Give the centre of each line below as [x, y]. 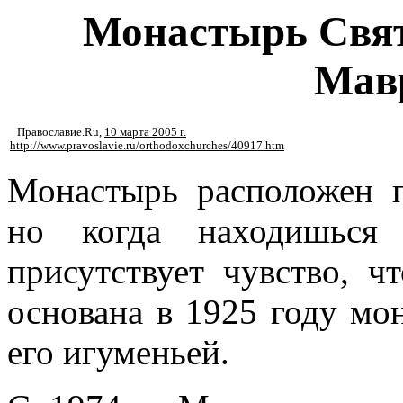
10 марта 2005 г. [145, 133]
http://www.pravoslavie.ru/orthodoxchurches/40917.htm [147, 146]
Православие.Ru [58, 133]
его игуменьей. [118, 353]
